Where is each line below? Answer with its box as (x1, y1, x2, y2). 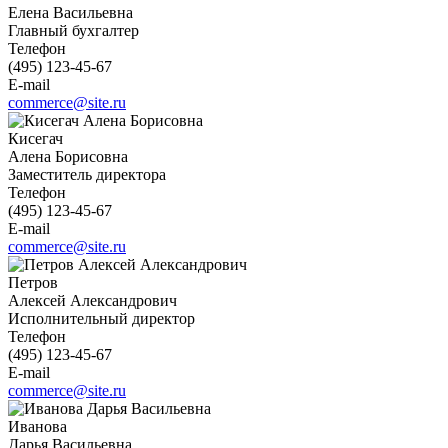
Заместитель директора (8, 166, 166, 184)
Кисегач (8, 130, 67, 148)
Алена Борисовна (8, 148, 128, 166)
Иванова (8, 418, 71, 436)
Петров (8, 274, 62, 292)
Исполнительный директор (8, 310, 195, 328)
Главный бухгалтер (8, 22, 139, 40)
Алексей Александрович (8, 292, 177, 310)
